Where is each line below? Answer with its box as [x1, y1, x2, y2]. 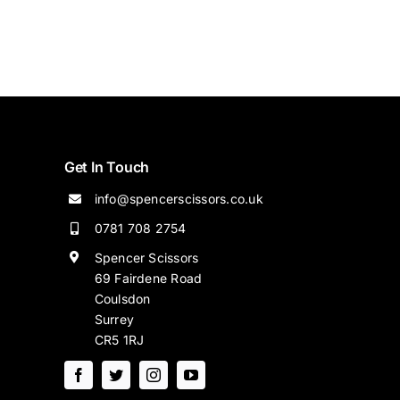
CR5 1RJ [94, 331, 145, 347]
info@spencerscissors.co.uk [94, 191, 263, 206]
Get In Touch [63, 158, 150, 176]
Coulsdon [94, 290, 151, 306]
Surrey [94, 311, 134, 327]
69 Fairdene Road [94, 270, 203, 286]
